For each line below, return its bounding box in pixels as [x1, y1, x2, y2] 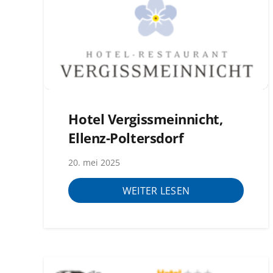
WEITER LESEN [122, 183, 190, 197]
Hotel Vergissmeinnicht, [68, 109, 223, 129]
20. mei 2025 [68, 156, 121, 168]
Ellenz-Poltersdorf [68, 128, 184, 147]
